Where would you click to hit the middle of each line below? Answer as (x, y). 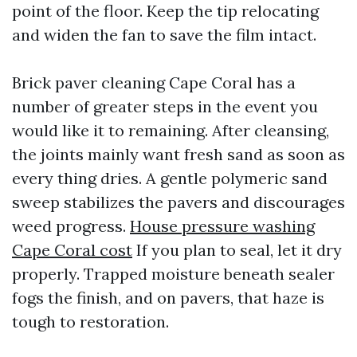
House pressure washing (222, 226)
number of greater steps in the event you (165, 106)
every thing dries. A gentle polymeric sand (170, 178)
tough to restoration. (90, 322)
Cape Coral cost (72, 250)
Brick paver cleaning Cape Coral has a (154, 82)
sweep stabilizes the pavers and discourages (178, 202)
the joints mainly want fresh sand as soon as (178, 154)
